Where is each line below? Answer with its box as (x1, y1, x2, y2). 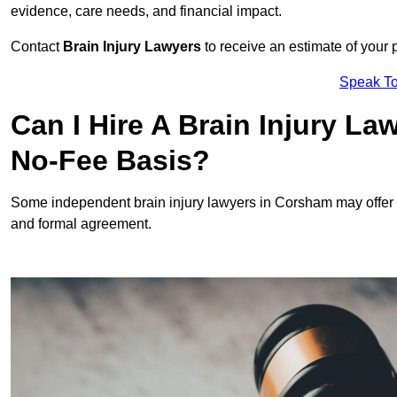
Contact (11, 39, 63, 55)
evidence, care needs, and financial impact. (11, 4, 282, 19)
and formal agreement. (11, 216, 152, 232)
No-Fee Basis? (11, 144, 210, 177)
